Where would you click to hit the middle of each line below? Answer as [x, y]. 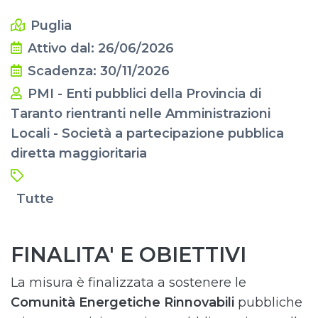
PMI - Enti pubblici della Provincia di [144, 94]
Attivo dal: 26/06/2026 [101, 48]
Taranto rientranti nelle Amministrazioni [141, 114]
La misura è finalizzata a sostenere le [128, 283]
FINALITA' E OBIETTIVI [128, 254]
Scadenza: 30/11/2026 [99, 71]
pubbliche [270, 302]
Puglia [51, 26]
